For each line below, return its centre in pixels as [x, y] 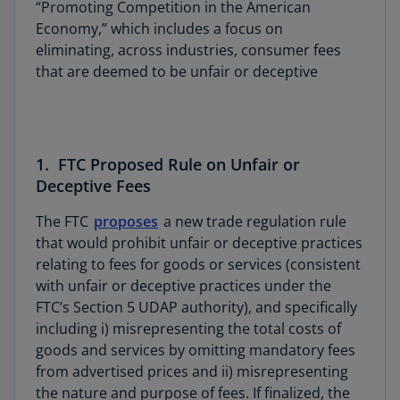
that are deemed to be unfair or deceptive [177, 71]
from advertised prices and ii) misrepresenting [192, 371]
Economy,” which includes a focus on [159, 29]
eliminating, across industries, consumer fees [188, 50]
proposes [126, 221]
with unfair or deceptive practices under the [183, 286]
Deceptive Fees [93, 186]
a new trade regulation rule [253, 221]
